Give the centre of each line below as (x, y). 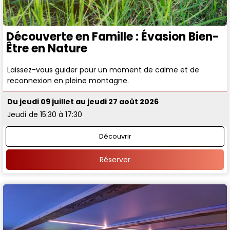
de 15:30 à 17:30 (56, 115)
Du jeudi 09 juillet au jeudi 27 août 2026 (83, 102)
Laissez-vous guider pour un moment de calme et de (103, 70)
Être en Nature (47, 48)
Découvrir (115, 136)
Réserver (115, 160)
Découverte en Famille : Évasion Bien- (113, 36)
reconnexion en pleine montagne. (68, 81)
